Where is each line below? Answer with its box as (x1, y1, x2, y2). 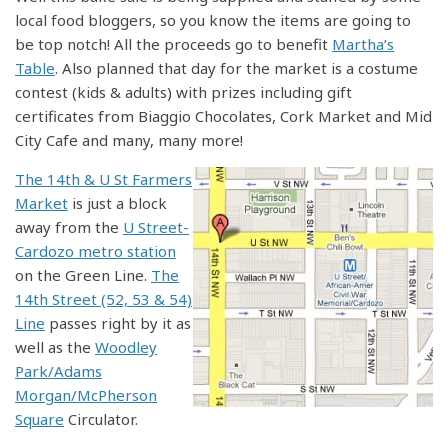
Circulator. (64, 409, 138, 430)
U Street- (123, 217, 189, 238)
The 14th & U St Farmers (15, 169, 192, 190)
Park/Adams (15, 361, 102, 382)
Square (15, 409, 64, 430)
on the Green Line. (15, 265, 151, 286)
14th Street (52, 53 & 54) (15, 289, 192, 310)
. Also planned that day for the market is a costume (55, 58, 418, 79)
